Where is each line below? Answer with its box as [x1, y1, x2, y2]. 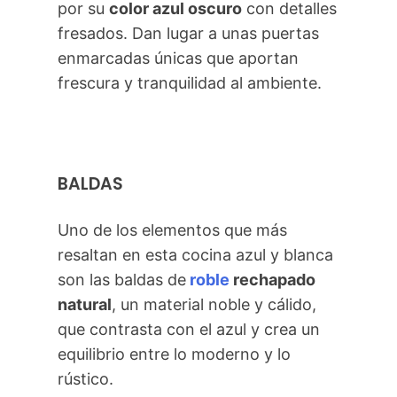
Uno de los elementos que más [58, 220, 288, 239]
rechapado [233, 269, 316, 289]
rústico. [58, 369, 114, 388]
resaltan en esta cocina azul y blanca [58, 245, 334, 264]
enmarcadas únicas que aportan [58, 48, 300, 67]
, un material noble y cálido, [112, 294, 317, 314]
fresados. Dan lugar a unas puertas [58, 23, 320, 43]
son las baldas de [58, 269, 187, 289]
